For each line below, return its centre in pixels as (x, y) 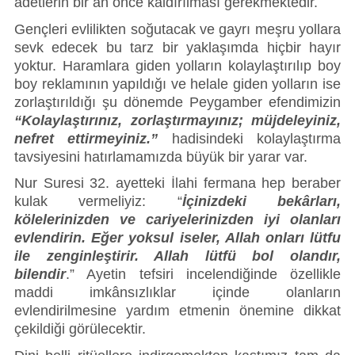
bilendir (40, 275)
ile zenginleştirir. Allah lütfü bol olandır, (177, 256)
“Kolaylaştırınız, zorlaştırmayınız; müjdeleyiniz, (177, 120)
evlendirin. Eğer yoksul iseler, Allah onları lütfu (177, 238)
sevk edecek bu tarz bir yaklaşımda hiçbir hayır (177, 47)
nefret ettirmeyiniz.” (86, 138)
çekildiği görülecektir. (82, 329)
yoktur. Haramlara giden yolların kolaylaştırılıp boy (177, 65)
